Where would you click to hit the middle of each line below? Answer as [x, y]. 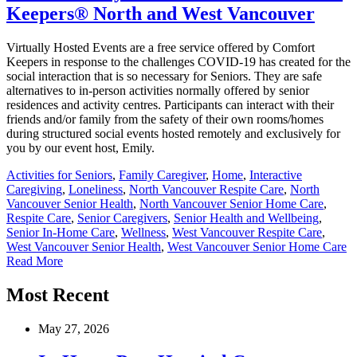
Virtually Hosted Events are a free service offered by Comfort [161, 47]
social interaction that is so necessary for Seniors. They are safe [164, 76]
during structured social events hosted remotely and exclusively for [173, 133]
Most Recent [58, 294]
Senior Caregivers [122, 218]
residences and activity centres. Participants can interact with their [170, 104]
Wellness [143, 232]
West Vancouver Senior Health [84, 246]
